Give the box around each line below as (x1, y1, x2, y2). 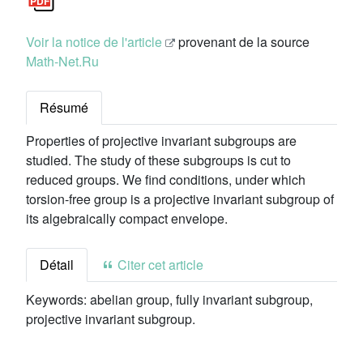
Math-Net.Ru (26, 52, 99, 70)
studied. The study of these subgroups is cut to (26, 151, 291, 169)
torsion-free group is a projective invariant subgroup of (26, 190, 334, 208)
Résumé (40, 98, 88, 117)
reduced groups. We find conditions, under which (26, 170, 305, 189)
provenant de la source (175, 32, 310, 51)
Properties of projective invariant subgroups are (26, 131, 297, 150)
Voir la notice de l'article (26, 32, 162, 51)
